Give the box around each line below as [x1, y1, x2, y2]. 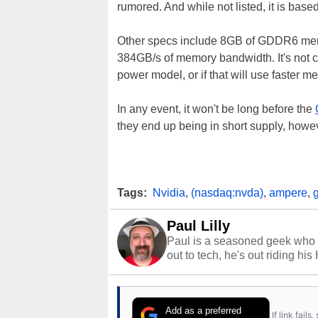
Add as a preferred [165, 305, 242, 316]
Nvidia [153, 187, 185, 199]
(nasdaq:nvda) [191, 187, 263, 199]
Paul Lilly [167, 218, 230, 234]
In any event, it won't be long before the [117, 103, 315, 115]
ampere [269, 187, 307, 199]
